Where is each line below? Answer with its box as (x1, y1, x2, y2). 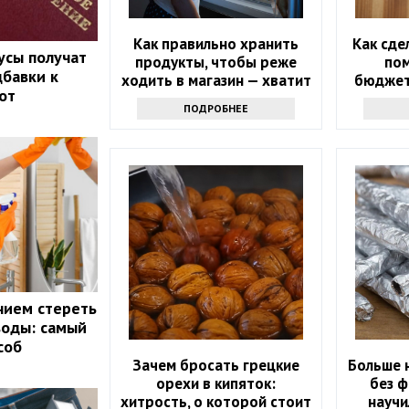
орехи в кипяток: (156, 372, 277, 393)
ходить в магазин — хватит (121, 69, 311, 90)
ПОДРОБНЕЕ (184, 100, 249, 115)
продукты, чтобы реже (135, 51, 298, 72)
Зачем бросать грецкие (132, 354, 300, 375)
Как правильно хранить (133, 33, 299, 54)
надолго (187, 88, 246, 109)
